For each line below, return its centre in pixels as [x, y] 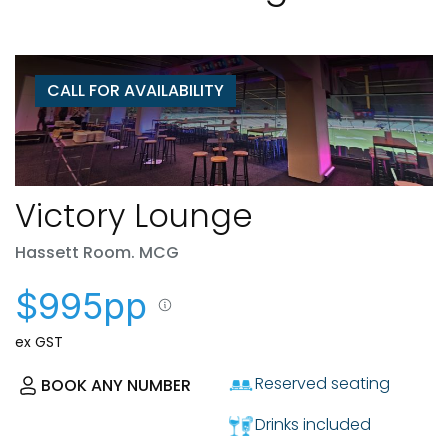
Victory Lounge [134, 215]
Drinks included [313, 424]
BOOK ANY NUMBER [116, 385]
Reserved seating [322, 383]
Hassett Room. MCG [97, 252]
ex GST [39, 341]
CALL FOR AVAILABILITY [135, 91]
